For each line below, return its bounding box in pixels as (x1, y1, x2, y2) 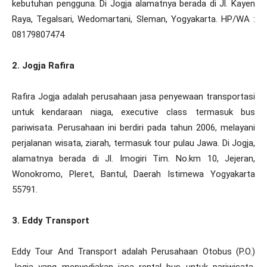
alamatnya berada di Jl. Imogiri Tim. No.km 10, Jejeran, (12, 153, 255, 164)
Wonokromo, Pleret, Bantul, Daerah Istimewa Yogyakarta (12, 168, 255, 179)
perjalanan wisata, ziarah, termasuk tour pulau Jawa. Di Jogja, (12, 137, 255, 148)
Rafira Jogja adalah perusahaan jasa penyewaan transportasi (12, 91, 255, 102)
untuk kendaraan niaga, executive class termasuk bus (12, 106, 255, 117)
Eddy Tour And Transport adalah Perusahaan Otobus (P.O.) (12, 246, 255, 257)
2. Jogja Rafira (12, 60, 74, 71)
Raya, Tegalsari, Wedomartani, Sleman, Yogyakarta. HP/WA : (12, 13, 255, 24)
